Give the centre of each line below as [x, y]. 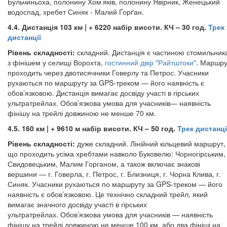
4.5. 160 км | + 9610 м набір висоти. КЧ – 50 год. [92, 128]
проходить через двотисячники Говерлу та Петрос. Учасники [108, 72]
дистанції [24, 37]
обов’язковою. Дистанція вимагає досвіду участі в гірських [103, 93]
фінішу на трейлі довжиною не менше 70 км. [82, 113]
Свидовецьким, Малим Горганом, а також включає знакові [104, 164]
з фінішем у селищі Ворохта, [56, 62]
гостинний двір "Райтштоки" [150, 62]
